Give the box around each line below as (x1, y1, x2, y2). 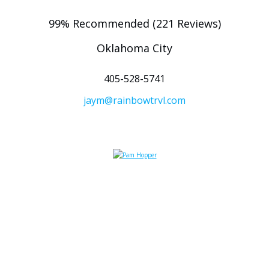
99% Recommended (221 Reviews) (48, 16, 221, 31)
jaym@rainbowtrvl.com (83, 94, 186, 107)
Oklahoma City (97, 41, 172, 55)
